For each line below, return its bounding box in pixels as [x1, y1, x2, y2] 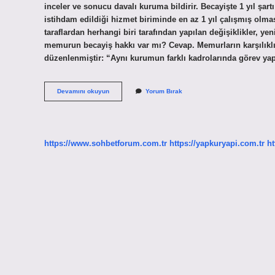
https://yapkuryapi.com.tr [169, 138, 265, 148]
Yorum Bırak [145, 88, 182, 95]
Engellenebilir [109, 96, 150, 103]
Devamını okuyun [57, 88, 109, 95]
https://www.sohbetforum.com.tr [44, 138, 167, 148]
